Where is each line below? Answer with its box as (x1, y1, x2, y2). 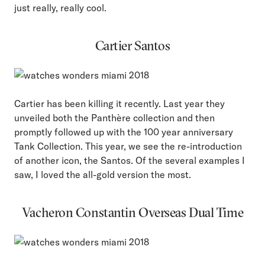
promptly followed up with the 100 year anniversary (14, 126, 233, 138)
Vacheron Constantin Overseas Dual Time (21, 204, 244, 221)
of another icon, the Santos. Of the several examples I (14, 154, 245, 167)
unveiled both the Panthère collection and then (14, 112, 215, 124)
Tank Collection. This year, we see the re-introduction (14, 140, 242, 153)
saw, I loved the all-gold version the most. (14, 169, 191, 181)
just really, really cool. (14, 2, 106, 14)
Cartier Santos (95, 37, 170, 54)
